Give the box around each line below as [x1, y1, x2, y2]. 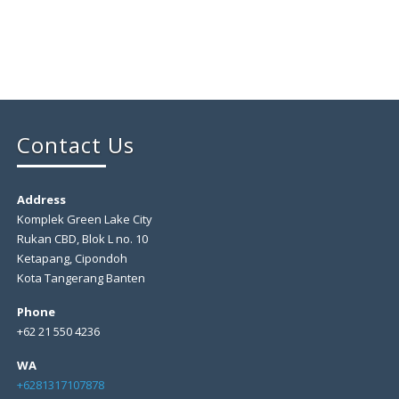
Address [16, 191, 66, 208]
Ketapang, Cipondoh [16, 249, 127, 266]
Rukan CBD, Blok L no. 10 [16, 230, 148, 247]
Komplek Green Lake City [16, 210, 152, 227]
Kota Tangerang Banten [16, 269, 145, 286]
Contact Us [16, 129, 134, 159]
